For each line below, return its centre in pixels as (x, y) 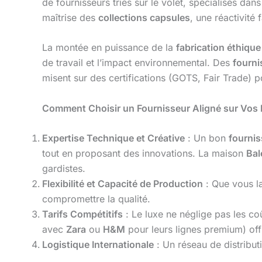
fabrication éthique (218, 48)
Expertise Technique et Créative (113, 138)
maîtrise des (70, 17)
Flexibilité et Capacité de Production (123, 184)
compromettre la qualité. (96, 199)
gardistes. (64, 169)
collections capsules (144, 17)
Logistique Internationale (98, 245)
